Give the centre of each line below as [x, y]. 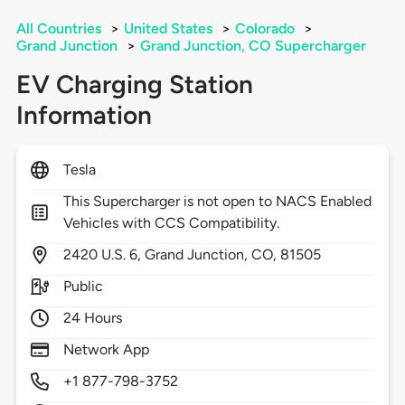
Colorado [264, 29]
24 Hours [93, 318]
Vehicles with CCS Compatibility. [171, 223]
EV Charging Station [134, 85]
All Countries [58, 29]
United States [168, 29]
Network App [106, 350]
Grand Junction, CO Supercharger [253, 46]
